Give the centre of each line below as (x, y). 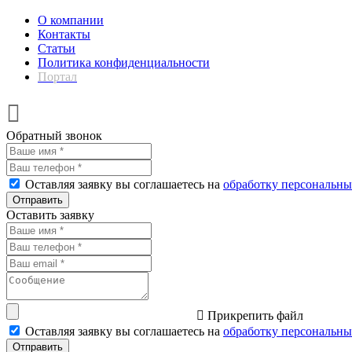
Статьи (57, 48)
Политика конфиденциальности (124, 62)
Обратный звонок (54, 135)
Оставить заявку (50, 214)
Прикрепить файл (254, 315)
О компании (71, 20)
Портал (57, 76)
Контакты (64, 34)
